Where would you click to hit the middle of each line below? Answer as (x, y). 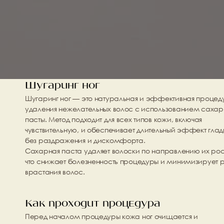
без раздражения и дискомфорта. (85, 140)
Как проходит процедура (93, 204)
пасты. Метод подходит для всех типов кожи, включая (114, 119)
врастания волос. (55, 172)
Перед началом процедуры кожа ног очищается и (111, 216)
